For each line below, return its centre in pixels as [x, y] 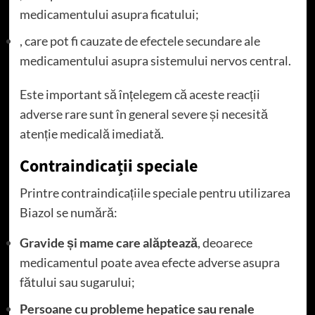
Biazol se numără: [68, 213]
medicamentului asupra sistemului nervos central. [155, 61]
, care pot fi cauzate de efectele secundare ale [140, 41]
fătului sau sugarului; [77, 282]
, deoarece [225, 243]
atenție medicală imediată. [91, 134]
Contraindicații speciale [108, 167]
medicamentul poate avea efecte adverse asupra [149, 263]
